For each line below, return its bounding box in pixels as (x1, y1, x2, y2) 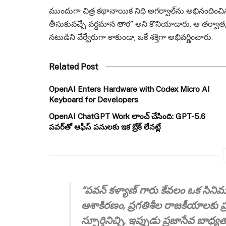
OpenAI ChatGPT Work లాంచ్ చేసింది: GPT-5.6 (49, 112, 205, 121)
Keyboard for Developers (49, 95, 138, 104)
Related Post (49, 62, 98, 72)
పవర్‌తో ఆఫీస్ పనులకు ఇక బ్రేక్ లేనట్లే (49, 123, 161, 132)
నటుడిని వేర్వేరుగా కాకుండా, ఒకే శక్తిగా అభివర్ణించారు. (49, 32, 213, 43)
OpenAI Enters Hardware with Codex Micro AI (49, 85, 210, 94)
